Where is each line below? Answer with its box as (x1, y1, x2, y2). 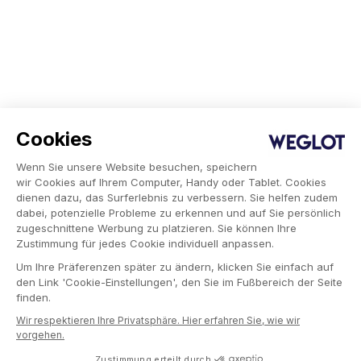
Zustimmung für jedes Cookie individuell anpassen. (16, 237, 274, 250)
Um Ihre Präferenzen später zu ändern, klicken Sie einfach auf (16, 260, 334, 273)
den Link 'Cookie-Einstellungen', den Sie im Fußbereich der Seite (16, 276, 342, 288)
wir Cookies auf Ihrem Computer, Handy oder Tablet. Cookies (16, 176, 326, 189)
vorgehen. (16, 329, 64, 341)
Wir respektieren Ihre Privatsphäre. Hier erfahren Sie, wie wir (16, 314, 300, 326)
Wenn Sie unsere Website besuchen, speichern (16, 160, 257, 173)
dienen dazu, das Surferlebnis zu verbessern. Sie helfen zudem (16, 191, 338, 204)
